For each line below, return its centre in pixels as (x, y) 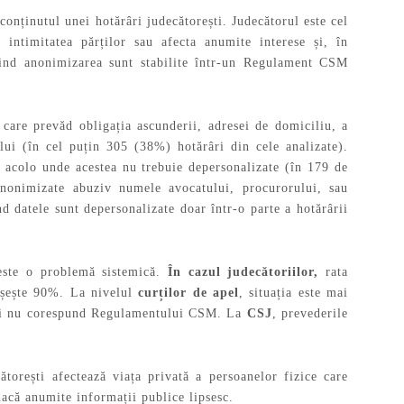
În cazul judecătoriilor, (243, 271)
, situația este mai (294, 292)
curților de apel (189, 292)
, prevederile (310, 313)
